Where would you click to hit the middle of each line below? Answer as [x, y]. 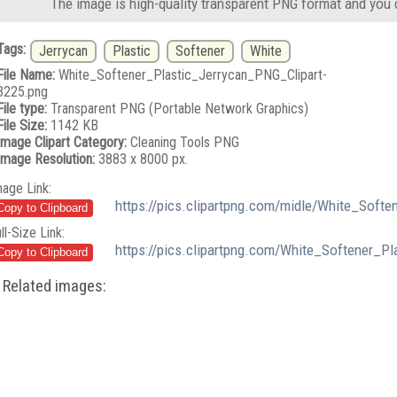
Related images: [55, 285]
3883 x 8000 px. [141, 159]
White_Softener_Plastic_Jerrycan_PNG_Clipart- [191, 74]
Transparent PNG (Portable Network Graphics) [177, 108]
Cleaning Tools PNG [183, 142]
